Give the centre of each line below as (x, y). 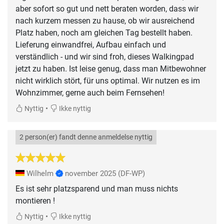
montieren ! (35, 200)
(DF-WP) (131, 173)
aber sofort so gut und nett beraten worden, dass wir (107, 8)
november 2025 (90, 173)
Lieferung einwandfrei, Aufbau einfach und (91, 44)
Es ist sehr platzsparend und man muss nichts (97, 188)
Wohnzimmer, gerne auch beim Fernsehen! (90, 92)
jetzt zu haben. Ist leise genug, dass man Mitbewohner (111, 68)
